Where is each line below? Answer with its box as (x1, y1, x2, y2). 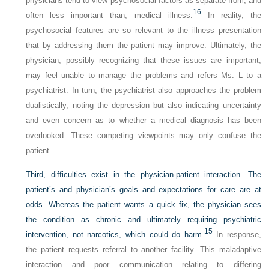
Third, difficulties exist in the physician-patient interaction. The (26, 170, 261, 179)
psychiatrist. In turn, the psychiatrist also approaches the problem (26, 86, 261, 95)
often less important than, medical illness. (26, 11, 193, 20)
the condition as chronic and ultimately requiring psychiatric (26, 215, 261, 224)
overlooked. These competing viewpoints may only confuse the (26, 131, 261, 140)
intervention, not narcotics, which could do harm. (26, 230, 204, 239)
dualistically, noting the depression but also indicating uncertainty (26, 101, 261, 110)
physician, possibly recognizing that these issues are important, (26, 56, 261, 65)
